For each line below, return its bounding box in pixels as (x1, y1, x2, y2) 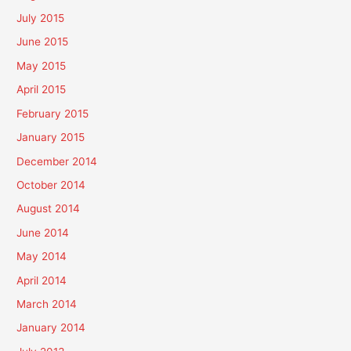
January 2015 (16, 131, 85, 144)
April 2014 (16, 273, 67, 287)
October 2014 (16, 178, 86, 191)
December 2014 (16, 154, 98, 168)
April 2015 (16, 83, 67, 96)
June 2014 (16, 226, 70, 239)
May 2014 (16, 250, 67, 263)
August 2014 (16, 202, 81, 215)
